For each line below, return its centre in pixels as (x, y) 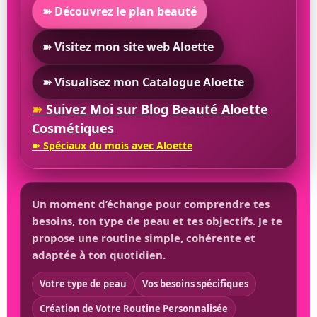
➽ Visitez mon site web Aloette (128, 46)
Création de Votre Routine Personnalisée (134, 308)
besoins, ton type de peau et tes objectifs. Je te (157, 220)
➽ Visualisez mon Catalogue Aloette (143, 82)
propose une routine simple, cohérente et (144, 237)
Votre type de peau (83, 283)
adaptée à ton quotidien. (99, 254)
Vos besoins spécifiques (195, 283)
